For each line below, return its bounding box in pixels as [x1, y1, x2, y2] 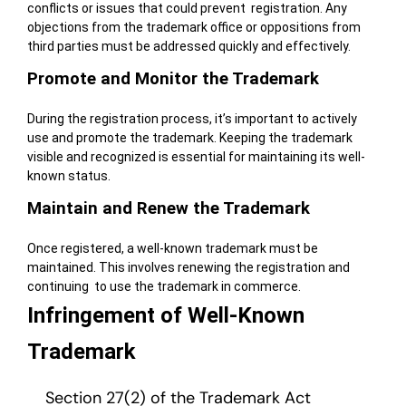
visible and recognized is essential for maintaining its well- [26, 150, 365, 165]
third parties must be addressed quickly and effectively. [26, 39, 351, 54]
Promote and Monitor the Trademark [26, 69, 319, 90]
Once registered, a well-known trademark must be [26, 241, 318, 256]
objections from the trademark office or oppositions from [26, 20, 361, 35]
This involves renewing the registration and [98, 260, 350, 275]
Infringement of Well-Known [26, 303, 304, 329]
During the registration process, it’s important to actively [26, 111, 357, 127]
